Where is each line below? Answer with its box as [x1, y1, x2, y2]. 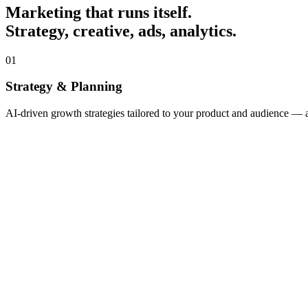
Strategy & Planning [5, 79, 122, 94]
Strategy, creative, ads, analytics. [5, 21, 236, 40]
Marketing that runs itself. [5, 3, 192, 21]
